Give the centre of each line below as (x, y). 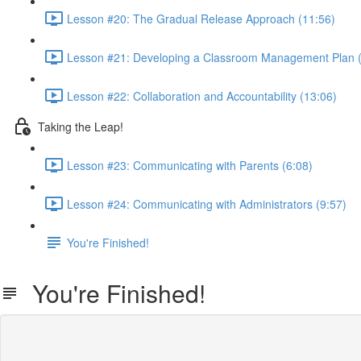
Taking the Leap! (81, 126)
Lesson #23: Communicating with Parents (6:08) (190, 165)
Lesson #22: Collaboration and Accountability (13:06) (202, 95)
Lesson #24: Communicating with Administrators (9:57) (207, 203)
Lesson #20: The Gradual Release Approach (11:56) (201, 18)
